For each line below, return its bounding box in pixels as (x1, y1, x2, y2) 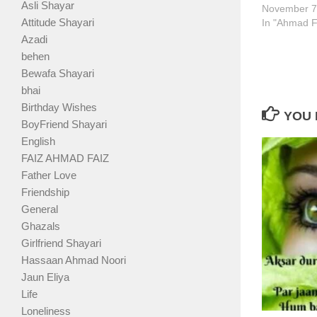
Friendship (21, 186, 69, 199)
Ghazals (21, 220, 60, 233)
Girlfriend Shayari (21, 237, 101, 250)
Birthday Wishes (21, 101, 97, 114)
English (21, 135, 55, 148)
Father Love (21, 169, 76, 182)
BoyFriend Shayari (21, 118, 107, 131)
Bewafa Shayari (21, 67, 94, 80)
